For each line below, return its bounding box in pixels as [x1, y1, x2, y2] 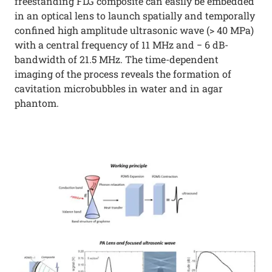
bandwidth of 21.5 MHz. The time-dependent [15, 53, 219, 66]
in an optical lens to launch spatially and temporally [15, 9, 255, 22]
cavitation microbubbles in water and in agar [15, 82, 223, 95]
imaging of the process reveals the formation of [15, 67, 231, 80]
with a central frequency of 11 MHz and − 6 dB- [15, 38, 228, 51]
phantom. [15, 97, 59, 109]
